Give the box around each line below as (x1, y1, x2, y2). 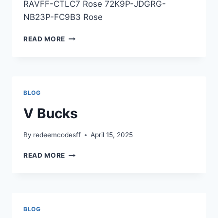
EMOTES (65, 32, 95, 40)
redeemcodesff (33, 131, 81, 139)
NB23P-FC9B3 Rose (23, 12, 103, 22)
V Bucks (23, 105, 78, 122)
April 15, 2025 (91, 131, 133, 139)
